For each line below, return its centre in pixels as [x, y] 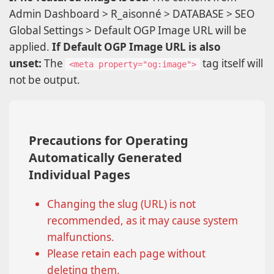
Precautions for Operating [109, 141]
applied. [31, 47]
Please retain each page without [126, 254]
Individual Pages [80, 175]
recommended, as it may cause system [143, 221]
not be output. [45, 80]
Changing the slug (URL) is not [121, 204]
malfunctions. [81, 237]
